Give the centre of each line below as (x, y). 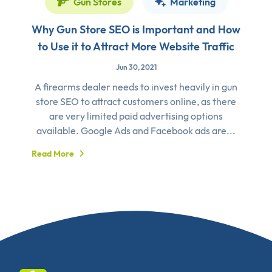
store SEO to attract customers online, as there (136, 101)
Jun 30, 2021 (136, 67)
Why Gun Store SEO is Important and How (136, 29)
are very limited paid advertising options (136, 116)
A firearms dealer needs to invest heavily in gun (136, 87)
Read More (53, 153)
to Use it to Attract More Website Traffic (136, 46)
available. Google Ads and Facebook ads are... (136, 130)
